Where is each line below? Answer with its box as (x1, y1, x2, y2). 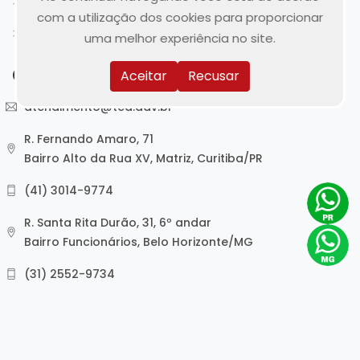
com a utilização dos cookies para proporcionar (37, 8, 323, 26)
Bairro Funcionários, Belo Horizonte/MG (24, 234, 253, 251)
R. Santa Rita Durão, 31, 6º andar (24, 215, 211, 231)
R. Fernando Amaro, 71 (24, 131, 153, 148)
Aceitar (121, 66, 167, 85)
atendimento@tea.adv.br (24, 99, 173, 116)
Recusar (188, 66, 239, 85)
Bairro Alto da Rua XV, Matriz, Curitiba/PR (24, 150, 263, 167)
